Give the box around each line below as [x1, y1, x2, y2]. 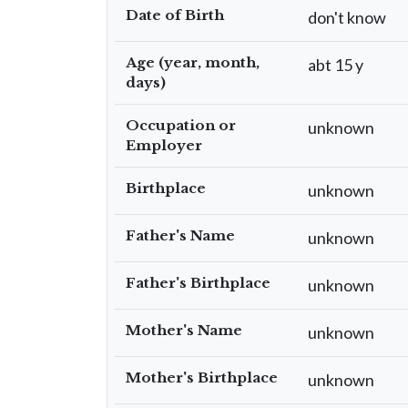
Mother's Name [126, 321, 242, 339]
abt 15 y [308, 55, 363, 75]
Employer [126, 137, 202, 154]
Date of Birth [126, 6, 224, 24]
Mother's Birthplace [126, 369, 278, 386]
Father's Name [126, 227, 235, 244]
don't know [308, 7, 386, 27]
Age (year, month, [126, 54, 260, 71]
